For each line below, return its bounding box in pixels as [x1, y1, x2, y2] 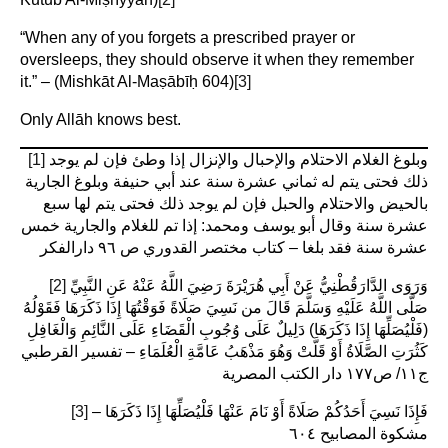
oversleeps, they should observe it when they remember [20, 50, 414, 68]
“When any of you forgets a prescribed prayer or [20, 28, 355, 46]
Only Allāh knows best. [20, 110, 181, 128]
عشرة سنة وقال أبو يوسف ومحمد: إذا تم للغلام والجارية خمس [21, 216, 428, 234]
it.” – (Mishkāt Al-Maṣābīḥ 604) [20, 72, 234, 90]
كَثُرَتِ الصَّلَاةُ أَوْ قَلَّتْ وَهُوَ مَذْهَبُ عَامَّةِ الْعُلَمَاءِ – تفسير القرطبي [21, 342, 428, 360]
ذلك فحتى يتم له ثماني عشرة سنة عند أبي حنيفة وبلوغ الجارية [25, 172, 428, 190]
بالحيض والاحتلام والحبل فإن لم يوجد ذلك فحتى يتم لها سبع [43, 194, 428, 212]
